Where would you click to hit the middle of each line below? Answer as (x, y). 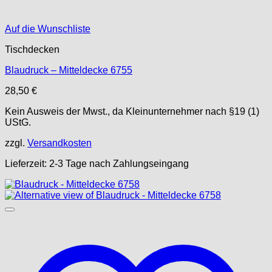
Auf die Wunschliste (48, 29)
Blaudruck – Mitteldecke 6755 (69, 70)
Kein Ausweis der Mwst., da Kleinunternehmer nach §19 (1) (132, 111)
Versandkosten (59, 143)
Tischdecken (32, 49)
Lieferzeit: (27, 164)
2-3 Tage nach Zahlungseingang (119, 164)
